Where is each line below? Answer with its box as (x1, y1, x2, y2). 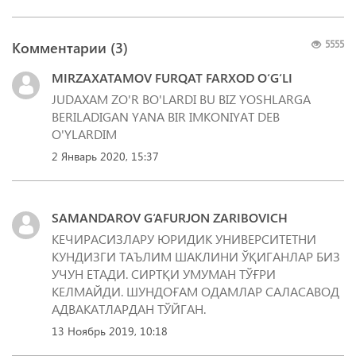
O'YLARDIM (52, 125, 117, 142)
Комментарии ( (12, 37, 115, 57)
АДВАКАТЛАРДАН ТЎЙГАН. (52, 300, 206, 317)
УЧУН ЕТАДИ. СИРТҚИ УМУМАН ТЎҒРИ (52, 265, 276, 282)
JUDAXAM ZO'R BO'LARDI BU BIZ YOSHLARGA (52, 90, 311, 107)
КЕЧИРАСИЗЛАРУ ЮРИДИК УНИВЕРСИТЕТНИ (52, 230, 316, 247)
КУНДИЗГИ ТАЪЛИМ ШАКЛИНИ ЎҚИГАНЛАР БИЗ (52, 247, 340, 265)
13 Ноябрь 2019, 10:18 (52, 323, 168, 339)
